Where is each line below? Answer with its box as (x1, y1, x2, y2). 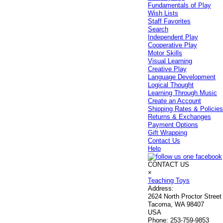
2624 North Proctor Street (148, 193, 222, 200)
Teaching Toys (148, 177, 190, 184)
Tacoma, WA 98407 (148, 201, 205, 208)
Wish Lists (148, 9, 179, 17)
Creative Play (148, 65, 187, 73)
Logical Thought (148, 81, 194, 89)
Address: (148, 185, 174, 192)
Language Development (148, 73, 216, 81)
